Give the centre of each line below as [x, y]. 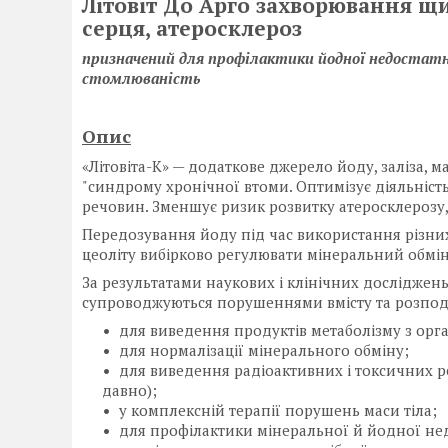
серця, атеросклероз [192, 28]
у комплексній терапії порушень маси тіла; [278, 410]
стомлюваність [141, 78]
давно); [129, 390]
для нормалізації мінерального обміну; [264, 350]
